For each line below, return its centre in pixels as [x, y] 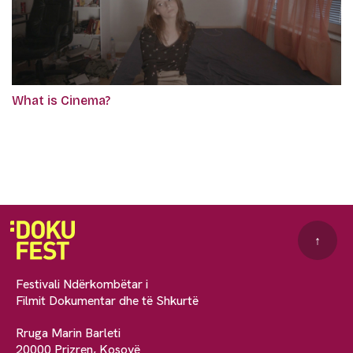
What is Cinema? [61, 100]
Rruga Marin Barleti [68, 333]
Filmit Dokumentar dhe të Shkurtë [107, 301]
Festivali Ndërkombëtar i [82, 284]
